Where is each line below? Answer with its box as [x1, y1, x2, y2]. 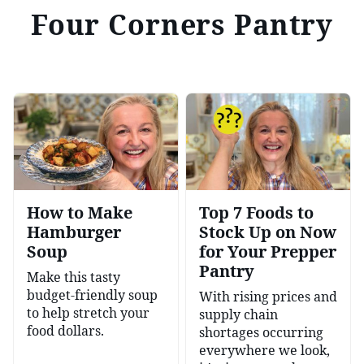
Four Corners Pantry [30, 6, 334, 43]
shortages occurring [199, 323, 323, 342]
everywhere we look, [199, 341, 330, 360]
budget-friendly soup [27, 286, 158, 305]
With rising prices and [199, 288, 337, 306]
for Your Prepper [199, 240, 336, 263]
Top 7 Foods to [199, 201, 314, 224]
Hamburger [27, 221, 121, 244]
